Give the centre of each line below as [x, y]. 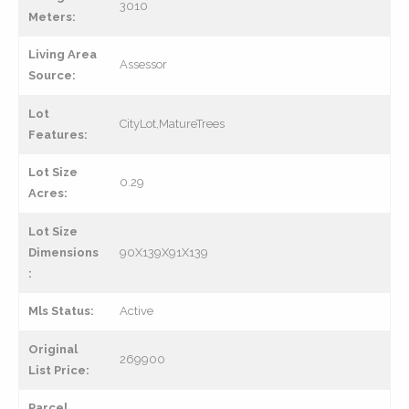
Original [53, 349]
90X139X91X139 [164, 252]
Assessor [143, 64]
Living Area [63, 54]
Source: [52, 75]
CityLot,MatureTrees [172, 124]
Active [136, 311]
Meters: [52, 17]
